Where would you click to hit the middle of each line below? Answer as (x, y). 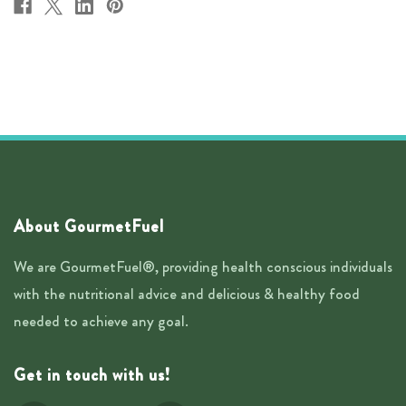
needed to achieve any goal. (101, 321)
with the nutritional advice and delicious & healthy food (187, 294)
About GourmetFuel (89, 227)
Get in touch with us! (92, 376)
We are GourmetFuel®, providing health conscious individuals (203, 267)
